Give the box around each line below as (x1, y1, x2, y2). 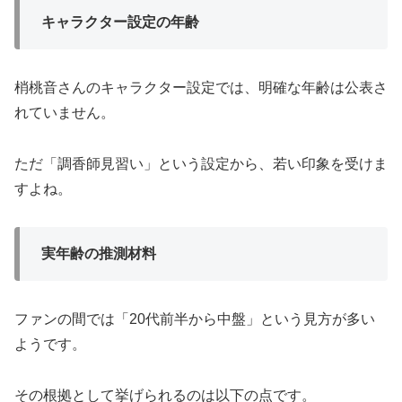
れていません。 (14, 104, 115, 120)
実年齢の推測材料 (41, 246, 156, 262)
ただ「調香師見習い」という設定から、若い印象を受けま (14, 155, 388, 171)
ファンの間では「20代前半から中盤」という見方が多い (14, 311, 375, 328)
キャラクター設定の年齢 (41, 13, 199, 30)
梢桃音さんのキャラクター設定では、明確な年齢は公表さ (14, 79, 388, 95)
